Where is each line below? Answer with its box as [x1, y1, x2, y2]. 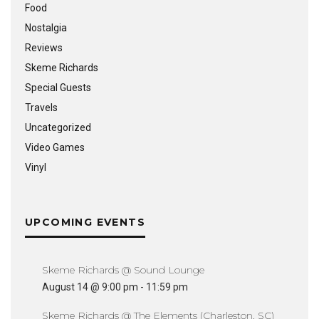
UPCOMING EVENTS [25, 216, 145, 229]
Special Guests [25, 82, 91, 93]
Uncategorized [25, 122, 91, 133]
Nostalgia [25, 22, 67, 33]
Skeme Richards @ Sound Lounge [42, 263, 204, 276]
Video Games [25, 142, 85, 153]
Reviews [25, 42, 63, 53]
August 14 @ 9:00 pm [42, 281, 138, 293]
